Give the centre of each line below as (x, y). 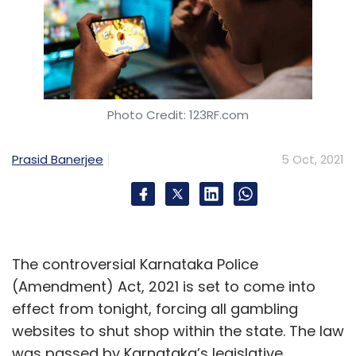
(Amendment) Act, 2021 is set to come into (164, 286)
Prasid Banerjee (58, 159)
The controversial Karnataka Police (135, 264)
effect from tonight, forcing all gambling (155, 309)
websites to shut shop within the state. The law (178, 331)
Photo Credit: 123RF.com (178, 115)
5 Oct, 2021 (313, 159)
